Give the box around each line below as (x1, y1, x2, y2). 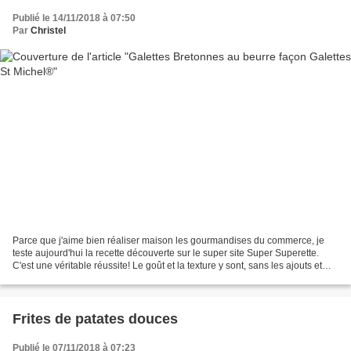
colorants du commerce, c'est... (13, 272, 143, 284)
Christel (31, 25, 66, 37)
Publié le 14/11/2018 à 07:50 (13, 13, 136, 24)
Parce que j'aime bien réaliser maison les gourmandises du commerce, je (13, 234, 324, 246)
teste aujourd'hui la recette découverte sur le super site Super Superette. (13, 247, 319, 259)
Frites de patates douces (13, 310, 178, 327)
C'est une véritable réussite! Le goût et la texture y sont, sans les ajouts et (13, 259, 322, 271)
